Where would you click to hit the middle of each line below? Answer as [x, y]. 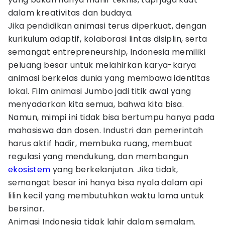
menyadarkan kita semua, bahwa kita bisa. [96, 104]
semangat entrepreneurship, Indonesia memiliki [107, 52]
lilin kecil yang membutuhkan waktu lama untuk [106, 196]
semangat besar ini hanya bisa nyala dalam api [105, 183]
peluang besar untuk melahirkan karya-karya [102, 65]
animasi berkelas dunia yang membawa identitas [109, 78]
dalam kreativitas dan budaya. [71, 13]
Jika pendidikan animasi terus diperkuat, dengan [107, 26]
